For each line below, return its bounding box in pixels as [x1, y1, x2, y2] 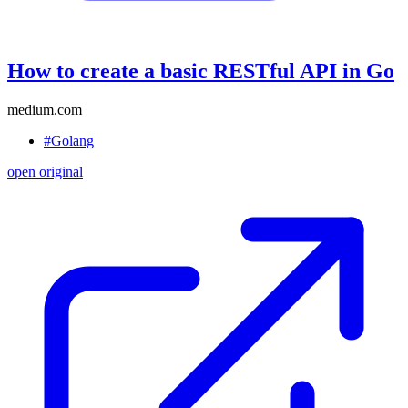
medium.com [7, 101, 82, 117]
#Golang [44, 132, 94, 148]
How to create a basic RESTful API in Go [7, 58, 394, 83]
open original [7, 163, 83, 179]
